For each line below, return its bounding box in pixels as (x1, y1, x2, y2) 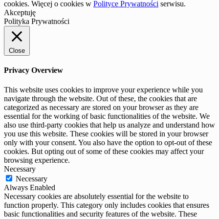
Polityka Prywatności (4, 17, 69, 26)
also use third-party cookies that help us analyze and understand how (4, 120, 215, 129)
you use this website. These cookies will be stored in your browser (4, 129, 208, 138)
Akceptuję (4, 8, 36, 17)
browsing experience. (4, 155, 70, 164)
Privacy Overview (4, 66, 63, 75)
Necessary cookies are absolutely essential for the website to (4, 192, 189, 200)
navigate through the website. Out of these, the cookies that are (4, 94, 197, 103)
